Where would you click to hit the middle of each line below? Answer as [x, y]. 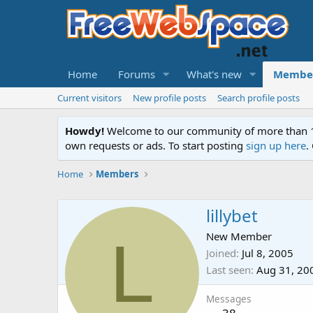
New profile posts [169, 98]
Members [117, 174]
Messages [229, 299]
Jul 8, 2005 [268, 253]
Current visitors [89, 98]
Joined [221, 253]
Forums [137, 74]
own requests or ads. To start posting [155, 145]
